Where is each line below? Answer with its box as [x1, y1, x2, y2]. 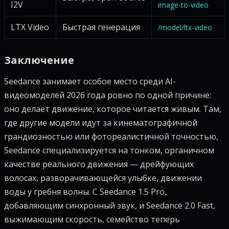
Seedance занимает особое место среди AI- [4, 76, 176, 87]
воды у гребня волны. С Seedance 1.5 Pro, [4, 186, 167, 197]
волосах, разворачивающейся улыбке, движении [4, 172, 202, 184]
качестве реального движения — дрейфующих [4, 158, 194, 170]
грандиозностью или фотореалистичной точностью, [4, 131, 218, 142]
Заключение [4, 53, 74, 67]
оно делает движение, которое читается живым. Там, [4, 103, 221, 114]
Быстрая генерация [62, 21, 140, 33]
